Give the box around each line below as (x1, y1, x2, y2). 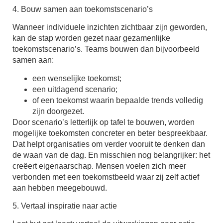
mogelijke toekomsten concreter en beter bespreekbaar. (12, 128, 208, 137)
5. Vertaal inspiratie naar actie (12, 202, 117, 211)
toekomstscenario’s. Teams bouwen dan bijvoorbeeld (12, 45, 200, 54)
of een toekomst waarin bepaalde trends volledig (32, 96, 203, 105)
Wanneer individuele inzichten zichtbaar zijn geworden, (12, 23, 207, 32)
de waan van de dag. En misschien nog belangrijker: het (12, 150, 210, 159)
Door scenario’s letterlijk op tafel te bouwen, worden (12, 117, 195, 126)
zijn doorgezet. (32, 107, 84, 115)
